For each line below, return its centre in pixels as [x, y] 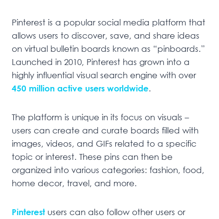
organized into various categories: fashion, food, [108, 170]
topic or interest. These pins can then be [92, 157]
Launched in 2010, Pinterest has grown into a [101, 62]
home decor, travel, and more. [74, 183]
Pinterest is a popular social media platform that [109, 22]
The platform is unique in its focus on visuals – [100, 117]
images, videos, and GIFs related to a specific [104, 144]
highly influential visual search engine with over [104, 75]
